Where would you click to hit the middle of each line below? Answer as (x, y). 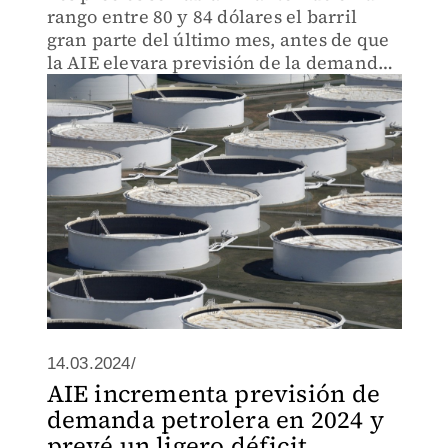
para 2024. (91, 85)
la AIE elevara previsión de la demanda (217, 62)
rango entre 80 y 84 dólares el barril (201, 16)
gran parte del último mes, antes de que (218, 39)
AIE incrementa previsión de (213, 393)
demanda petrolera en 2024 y (215, 419)
